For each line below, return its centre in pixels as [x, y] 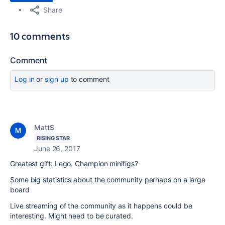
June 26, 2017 [57, 148]
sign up [57, 79]
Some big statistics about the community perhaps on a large [108, 180]
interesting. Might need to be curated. [72, 216]
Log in [25, 79]
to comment [89, 79]
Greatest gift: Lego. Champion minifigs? [74, 163]
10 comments [40, 36]
